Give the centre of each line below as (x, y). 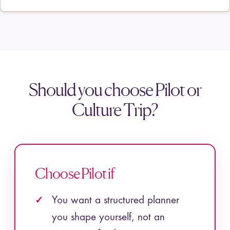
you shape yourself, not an (108, 218)
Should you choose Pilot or (115, 89)
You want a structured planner (116, 201)
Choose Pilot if (75, 173)
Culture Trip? (115, 109)
